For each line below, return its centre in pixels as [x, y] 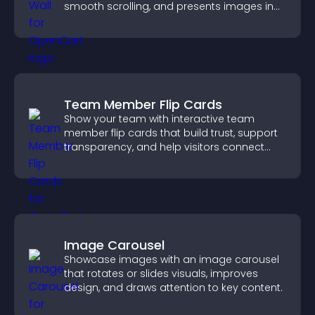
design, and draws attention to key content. [173, 288]
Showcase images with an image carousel [172, 259]
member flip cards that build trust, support [171, 133]
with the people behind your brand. [152, 161]
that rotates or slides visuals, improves [161, 274]
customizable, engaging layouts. [146, 20]
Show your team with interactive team [159, 119]
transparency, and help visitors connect [164, 147]
